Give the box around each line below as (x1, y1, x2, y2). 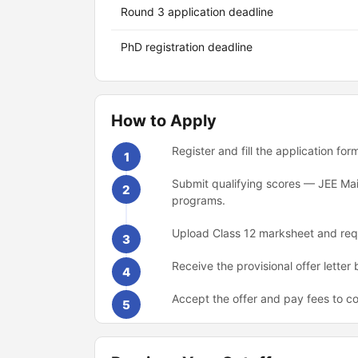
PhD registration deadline (121, 40, 253, 54)
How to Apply (111, 111, 217, 130)
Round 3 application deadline (121, 5, 273, 18)
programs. (172, 193, 225, 207)
